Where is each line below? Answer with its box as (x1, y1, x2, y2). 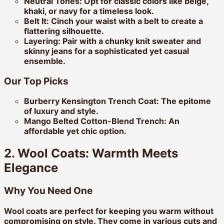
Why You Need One (4, 185, 92, 197)
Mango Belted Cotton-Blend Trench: (24, 116, 166, 126)
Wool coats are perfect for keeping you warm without (4, 205, 213, 216)
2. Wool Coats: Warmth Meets (4, 146, 178, 161)
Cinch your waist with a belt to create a (49, 15, 203, 26)
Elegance (4, 160, 58, 175)
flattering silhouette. (24, 25, 104, 36)
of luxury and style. (24, 106, 98, 116)
